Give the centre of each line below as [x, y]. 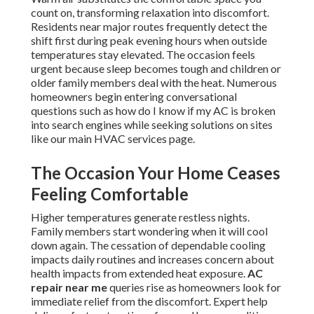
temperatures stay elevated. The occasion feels [143, 55]
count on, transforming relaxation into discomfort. [150, 13]
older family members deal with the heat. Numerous [154, 83]
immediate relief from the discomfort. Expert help [149, 301]
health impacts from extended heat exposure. [139, 273]
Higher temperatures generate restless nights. [140, 217]
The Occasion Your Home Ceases [156, 173]
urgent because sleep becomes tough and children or [156, 69]
